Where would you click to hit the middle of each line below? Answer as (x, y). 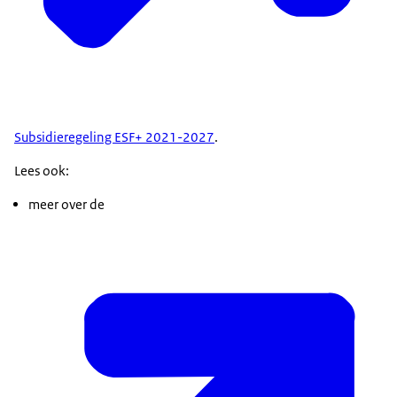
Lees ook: (42, 171)
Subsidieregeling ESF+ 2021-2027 (114, 137)
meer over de (66, 205)
